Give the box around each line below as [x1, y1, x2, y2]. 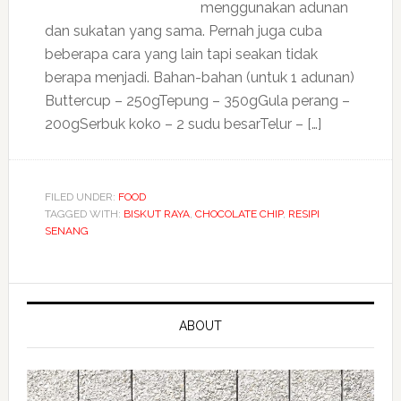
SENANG [44, 225, 89, 237]
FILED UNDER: [44, 191, 118, 203]
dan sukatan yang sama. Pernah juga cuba [44, 22, 322, 39]
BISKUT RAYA [123, 208, 190, 220]
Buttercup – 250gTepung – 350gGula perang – [44, 92, 350, 109]
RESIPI [287, 208, 320, 220]
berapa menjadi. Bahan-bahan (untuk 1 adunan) [44, 69, 354, 86]
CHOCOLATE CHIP [194, 208, 283, 220]
